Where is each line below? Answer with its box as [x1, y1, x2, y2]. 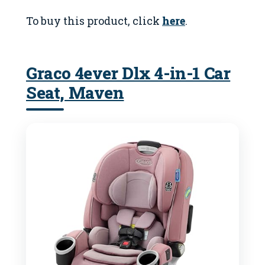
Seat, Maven [26, 81, 124, 103]
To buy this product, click [26, 13, 162, 28]
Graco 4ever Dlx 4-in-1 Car [26, 62, 231, 83]
